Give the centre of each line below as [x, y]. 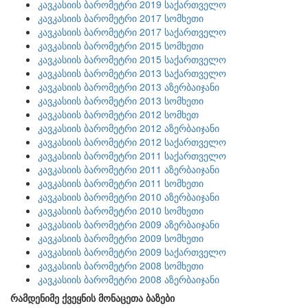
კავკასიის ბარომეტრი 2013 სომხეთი [121, 100]
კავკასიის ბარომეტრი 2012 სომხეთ [118, 114]
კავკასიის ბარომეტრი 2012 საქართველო [132, 142]
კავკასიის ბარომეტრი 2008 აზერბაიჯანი [129, 279]
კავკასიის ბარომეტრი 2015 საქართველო [132, 59]
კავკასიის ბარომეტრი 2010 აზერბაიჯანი [129, 197]
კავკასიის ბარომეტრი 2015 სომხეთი [121, 45]
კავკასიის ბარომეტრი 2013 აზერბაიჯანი [129, 87]
